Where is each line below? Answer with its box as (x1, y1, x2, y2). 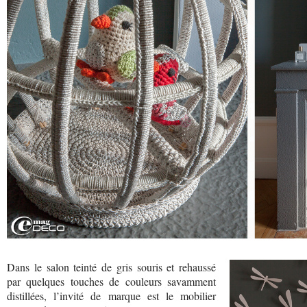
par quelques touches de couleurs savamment (7, 274, 216, 289)
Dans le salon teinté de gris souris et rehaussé (7, 260, 216, 275)
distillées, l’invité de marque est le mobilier (7, 288, 216, 304)
